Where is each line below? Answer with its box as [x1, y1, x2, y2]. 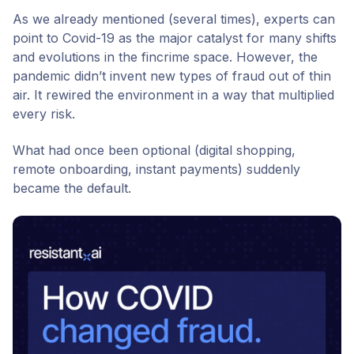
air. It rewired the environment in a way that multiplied [13, 86, 334, 103]
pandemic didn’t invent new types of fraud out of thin [13, 67, 331, 84]
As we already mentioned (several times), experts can [13, 10, 335, 27]
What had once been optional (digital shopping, [13, 142, 296, 159]
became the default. [13, 180, 131, 197]
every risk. [13, 105, 75, 122]
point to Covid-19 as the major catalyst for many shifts [13, 29, 337, 46]
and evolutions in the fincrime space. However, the [13, 48, 318, 65]
